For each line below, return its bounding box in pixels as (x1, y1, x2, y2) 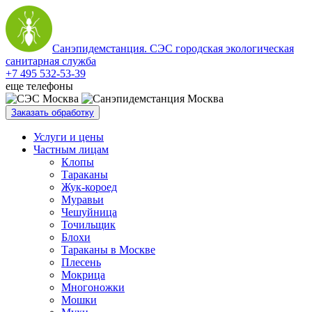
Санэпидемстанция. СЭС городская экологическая (52, 42, 294, 54)
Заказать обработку (11, 107, 94, 118)
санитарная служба (6, 55, 96, 67)
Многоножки (61, 281, 125, 293)
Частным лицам (33, 143, 109, 155)
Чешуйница (61, 206, 117, 218)
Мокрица (61, 269, 105, 281)
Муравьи (61, 194, 104, 205)
